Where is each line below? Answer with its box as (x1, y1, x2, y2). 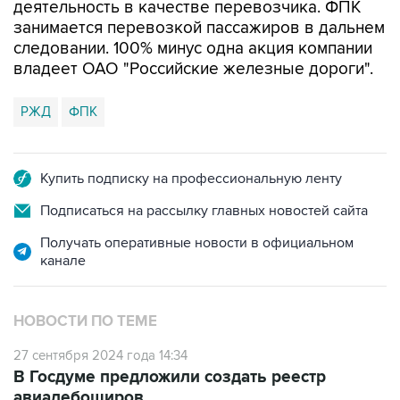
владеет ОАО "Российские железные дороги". (13, 59, 373, 79)
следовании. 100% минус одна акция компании (13, 38, 372, 59)
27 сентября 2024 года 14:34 (13, 347, 187, 363)
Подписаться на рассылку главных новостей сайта (40, 202, 368, 220)
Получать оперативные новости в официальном (40, 234, 354, 252)
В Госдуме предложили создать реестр (13, 367, 326, 387)
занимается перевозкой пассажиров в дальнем (13, 18, 385, 38)
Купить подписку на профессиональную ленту (40, 170, 342, 187)
